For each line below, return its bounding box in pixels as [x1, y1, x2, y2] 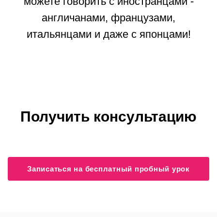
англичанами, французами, [42, 11, 175, 24]
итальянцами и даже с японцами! [26, 28, 191, 40]
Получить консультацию [20, 108, 197, 124]
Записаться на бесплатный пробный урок [27, 164, 190, 173]
